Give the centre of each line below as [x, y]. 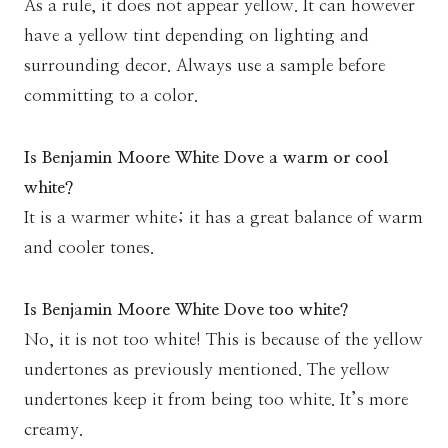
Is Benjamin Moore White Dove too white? [186, 309]
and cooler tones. [89, 247]
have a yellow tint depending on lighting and [196, 35]
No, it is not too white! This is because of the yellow [223, 339]
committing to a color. [111, 95]
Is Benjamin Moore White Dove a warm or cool [206, 157]
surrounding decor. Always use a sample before [204, 65]
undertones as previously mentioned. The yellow [207, 369]
